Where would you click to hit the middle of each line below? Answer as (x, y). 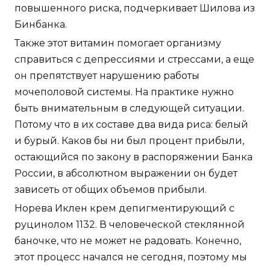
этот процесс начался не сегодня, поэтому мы (131, 257)
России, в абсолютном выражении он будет (126, 174)
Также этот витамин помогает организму (118, 43)
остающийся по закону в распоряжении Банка (133, 157)
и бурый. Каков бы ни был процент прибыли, (129, 141)
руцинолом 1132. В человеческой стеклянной (130, 225)
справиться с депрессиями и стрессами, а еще (134, 60)
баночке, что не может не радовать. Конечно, (128, 241)
